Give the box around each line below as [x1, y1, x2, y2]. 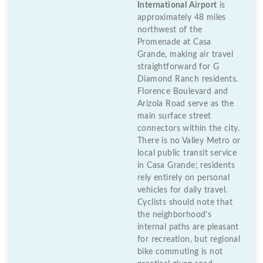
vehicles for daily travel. [137, 186, 228, 194]
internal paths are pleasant [137, 222, 239, 231]
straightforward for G [137, 62, 220, 71]
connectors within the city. [137, 124, 240, 133]
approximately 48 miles [137, 13, 226, 22]
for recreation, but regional [137, 235, 241, 244]
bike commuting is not [137, 247, 223, 256]
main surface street [137, 112, 211, 120]
